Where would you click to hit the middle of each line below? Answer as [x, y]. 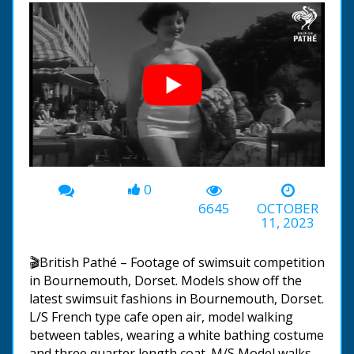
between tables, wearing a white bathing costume [177, 335]
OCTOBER [288, 208]
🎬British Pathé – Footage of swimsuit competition [177, 262]
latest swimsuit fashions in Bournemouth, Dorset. [177, 298]
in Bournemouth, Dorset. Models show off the [166, 280]
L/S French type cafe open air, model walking [161, 316]
